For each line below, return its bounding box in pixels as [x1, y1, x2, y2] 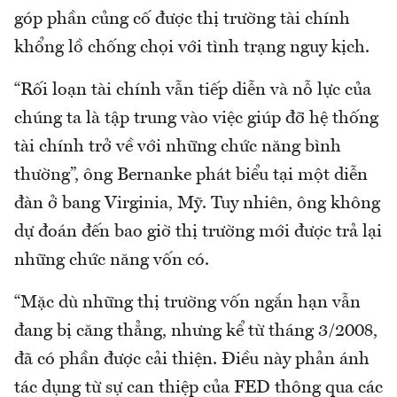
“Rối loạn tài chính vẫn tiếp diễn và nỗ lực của [14, 82, 371, 100]
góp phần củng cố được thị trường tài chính [14, 11, 350, 29]
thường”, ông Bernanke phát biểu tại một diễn [14, 167, 368, 185]
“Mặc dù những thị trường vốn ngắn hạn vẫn [14, 294, 361, 313]
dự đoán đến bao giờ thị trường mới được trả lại [14, 223, 382, 242]
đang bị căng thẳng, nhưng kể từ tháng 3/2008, [14, 323, 378, 341]
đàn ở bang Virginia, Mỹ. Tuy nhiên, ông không [14, 195, 380, 214]
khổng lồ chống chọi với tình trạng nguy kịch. [14, 39, 370, 58]
